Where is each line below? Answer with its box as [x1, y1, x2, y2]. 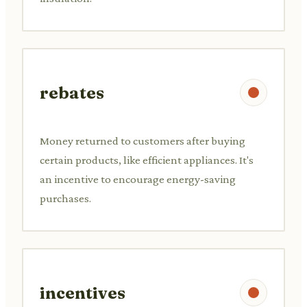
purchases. [40, 191, 91, 205]
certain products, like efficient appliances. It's [40, 153, 254, 167]
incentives [40, 282, 125, 303]
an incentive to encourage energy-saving [40, 172, 236, 186]
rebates [40, 82, 104, 103]
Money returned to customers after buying [40, 134, 245, 147]
